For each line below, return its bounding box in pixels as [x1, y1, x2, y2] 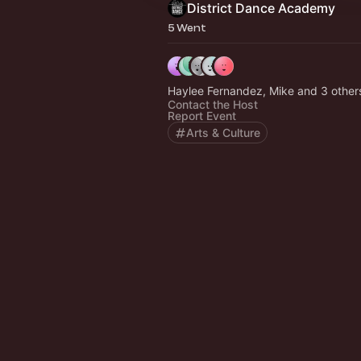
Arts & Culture [186, 126, 260, 139]
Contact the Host [168, 98, 258, 111]
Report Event [168, 109, 236, 122]
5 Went [168, 22, 206, 34]
